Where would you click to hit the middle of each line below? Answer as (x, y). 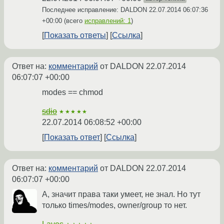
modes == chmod (72, 92)
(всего (73, 21)
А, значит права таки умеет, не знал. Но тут (121, 194)
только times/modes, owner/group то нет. (114, 205)
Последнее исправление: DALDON (95, 10)
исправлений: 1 (108, 21)
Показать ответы (75, 35)
